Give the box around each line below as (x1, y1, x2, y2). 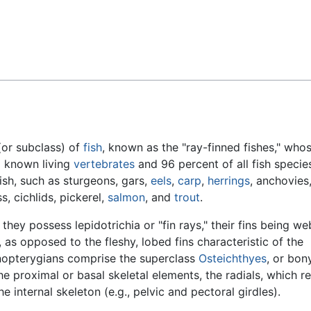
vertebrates (74, 157, 135, 171)
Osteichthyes (199, 251, 267, 266)
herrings (208, 174, 250, 188)
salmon (108, 190, 145, 205)
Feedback (19, 15, 70, 28)
